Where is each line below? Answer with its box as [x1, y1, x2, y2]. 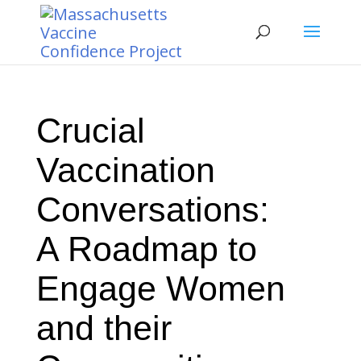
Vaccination [35, 151, 215, 189]
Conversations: [35, 190, 269, 229]
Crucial [35, 111, 145, 150]
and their [35, 309, 172, 347]
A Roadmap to [35, 230, 257, 268]
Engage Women [35, 269, 285, 308]
